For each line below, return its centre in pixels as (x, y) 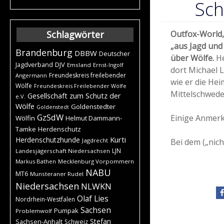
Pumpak (66, 210)
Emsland (79, 64)
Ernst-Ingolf (108, 64)
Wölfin (25, 118)
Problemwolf (34, 210)
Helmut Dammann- (94, 118)
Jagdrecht (95, 140)
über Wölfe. (193, 58)
